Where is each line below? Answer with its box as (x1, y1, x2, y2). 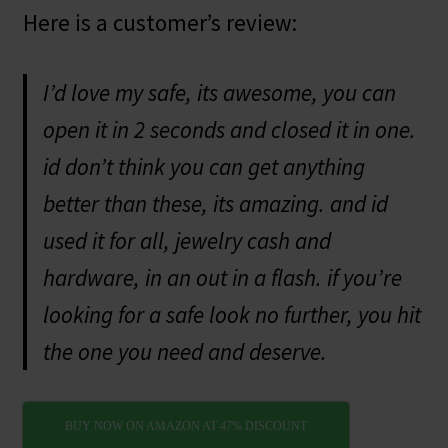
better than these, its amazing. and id (42, 188, 388, 218)
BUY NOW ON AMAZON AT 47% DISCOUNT (64, 419, 307, 434)
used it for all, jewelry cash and (42, 225, 331, 255)
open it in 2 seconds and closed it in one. (42, 114, 416, 144)
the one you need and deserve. (42, 336, 327, 366)
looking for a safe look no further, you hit (42, 299, 421, 329)
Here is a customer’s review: (22, 8, 297, 38)
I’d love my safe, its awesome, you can (42, 77, 396, 107)
